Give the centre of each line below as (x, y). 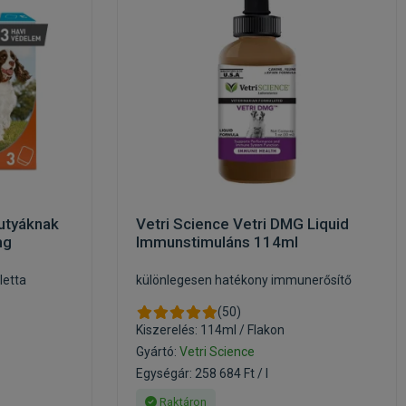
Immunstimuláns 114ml (217, 242)
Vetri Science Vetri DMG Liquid (242, 224)
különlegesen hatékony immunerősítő (244, 280)
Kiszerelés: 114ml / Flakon (210, 330)
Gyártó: (158, 352)
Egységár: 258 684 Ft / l (202, 373)
